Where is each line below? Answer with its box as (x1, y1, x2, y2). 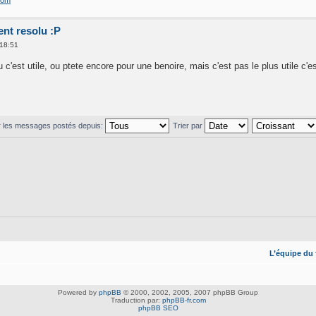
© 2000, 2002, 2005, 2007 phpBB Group (121, 288, 258, 296)
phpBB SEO (138, 303, 178, 312)
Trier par (173, 121, 205, 130)
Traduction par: (110, 296, 162, 304)
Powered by (58, 288, 99, 296)
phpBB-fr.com (162, 296, 206, 304)
